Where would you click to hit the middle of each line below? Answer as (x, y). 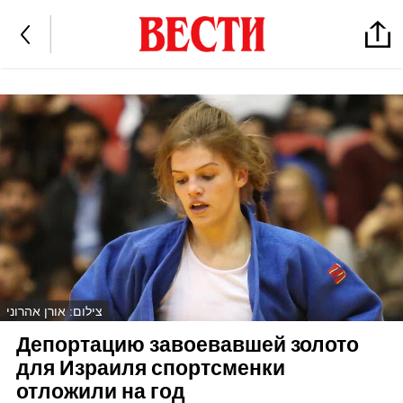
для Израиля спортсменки (150, 369)
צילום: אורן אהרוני (54, 311)
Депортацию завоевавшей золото (187, 345)
